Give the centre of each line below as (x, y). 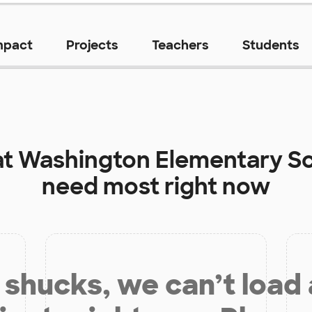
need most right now (156, 187)
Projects (92, 46)
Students (271, 46)
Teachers (180, 46)
